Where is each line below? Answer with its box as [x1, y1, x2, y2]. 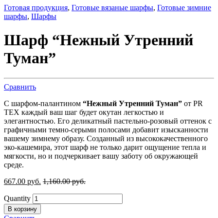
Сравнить [4, 82, 36, 91]
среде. [4, 160, 24, 169]
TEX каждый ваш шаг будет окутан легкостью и [4, 108, 164, 116]
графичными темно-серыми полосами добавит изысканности [4, 125, 208, 134]
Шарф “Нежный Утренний [4, 31, 193, 49]
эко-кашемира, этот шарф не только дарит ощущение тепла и [4, 143, 206, 151]
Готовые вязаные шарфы [72, 3, 153, 12]
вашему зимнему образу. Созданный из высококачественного [4, 134, 208, 143]
